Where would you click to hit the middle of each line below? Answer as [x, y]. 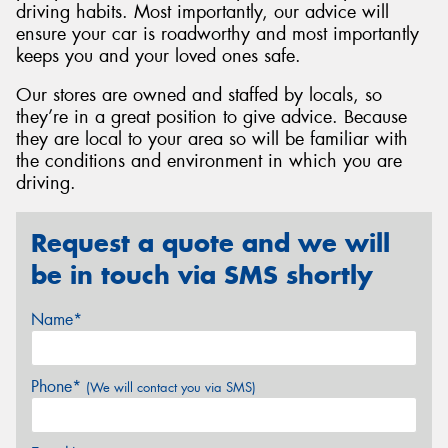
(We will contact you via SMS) [171, 387]
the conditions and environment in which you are [209, 161]
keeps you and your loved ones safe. [158, 55]
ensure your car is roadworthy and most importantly [217, 33]
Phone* [58, 386]
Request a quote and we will [210, 242]
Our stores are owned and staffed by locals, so [199, 95]
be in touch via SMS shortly [202, 274]
